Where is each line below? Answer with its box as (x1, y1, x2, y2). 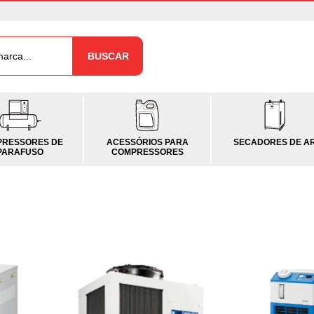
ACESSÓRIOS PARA (106, 137, 189, 147)
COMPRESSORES (111, 146, 184, 157)
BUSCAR (87, 50, 129, 62)
